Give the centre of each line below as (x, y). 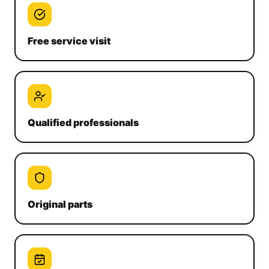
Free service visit (69, 41)
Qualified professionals (83, 122)
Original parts (60, 204)
